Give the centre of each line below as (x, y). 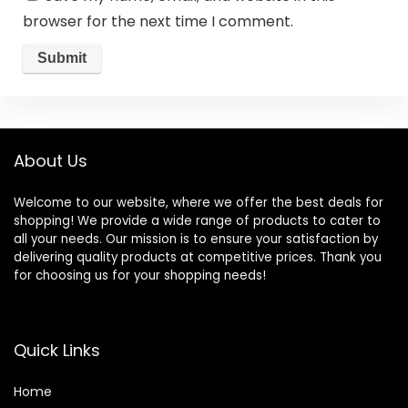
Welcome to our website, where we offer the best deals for (199, 202)
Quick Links (57, 350)
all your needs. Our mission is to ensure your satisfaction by (196, 239)
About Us (51, 160)
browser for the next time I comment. (158, 22)
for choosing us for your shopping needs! (140, 275)
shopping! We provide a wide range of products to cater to (197, 220)
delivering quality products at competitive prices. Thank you (198, 257)
